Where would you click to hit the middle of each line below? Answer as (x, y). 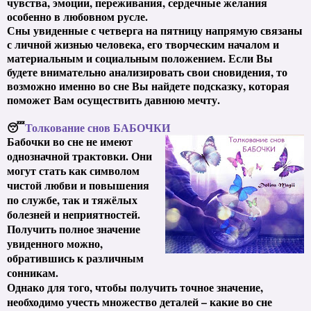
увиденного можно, (55, 243)
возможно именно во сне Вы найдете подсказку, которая (148, 85)
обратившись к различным (75, 258)
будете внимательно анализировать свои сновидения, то (147, 72)
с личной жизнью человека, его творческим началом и (143, 44)
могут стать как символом (73, 170)
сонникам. (33, 272)
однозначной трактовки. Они (79, 155)
